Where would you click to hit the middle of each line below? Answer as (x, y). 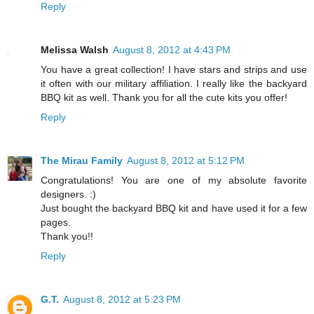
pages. (56, 223)
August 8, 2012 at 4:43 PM (172, 50)
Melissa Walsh (75, 50)
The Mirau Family (82, 161)
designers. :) (68, 194)
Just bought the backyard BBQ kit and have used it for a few (174, 209)
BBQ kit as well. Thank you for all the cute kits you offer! (164, 98)
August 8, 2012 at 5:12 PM (186, 161)
